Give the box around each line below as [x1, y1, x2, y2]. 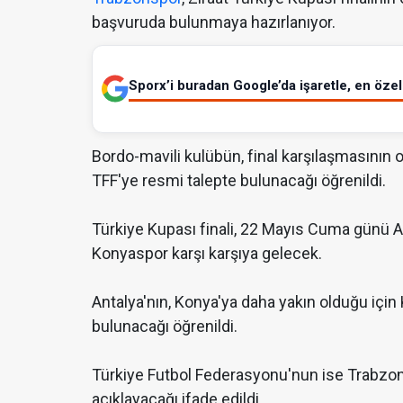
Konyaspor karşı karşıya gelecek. [92, 243, 322, 263]
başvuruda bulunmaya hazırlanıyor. [92, 12, 336, 31]
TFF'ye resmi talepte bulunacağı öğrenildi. [92, 170, 386, 190]
